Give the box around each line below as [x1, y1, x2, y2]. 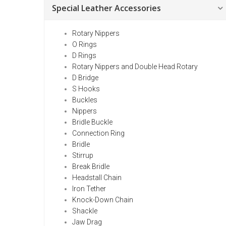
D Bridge [72, 74, 98, 82]
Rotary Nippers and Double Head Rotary [72, 63, 198, 71]
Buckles [72, 96, 97, 104]
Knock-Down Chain [72, 196, 133, 204]
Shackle [72, 207, 97, 215]
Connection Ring [72, 129, 125, 137]
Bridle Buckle [72, 118, 112, 126]
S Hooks [72, 85, 100, 93]
